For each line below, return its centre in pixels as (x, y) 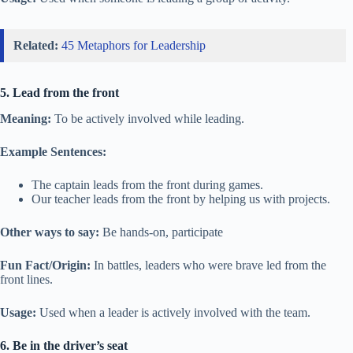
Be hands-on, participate (161, 232)
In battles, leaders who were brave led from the (208, 265)
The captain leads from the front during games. (147, 184)
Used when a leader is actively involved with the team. (173, 312)
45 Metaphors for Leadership (134, 45)
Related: (36, 45)
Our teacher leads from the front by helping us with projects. (181, 199)
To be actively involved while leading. (148, 118)
